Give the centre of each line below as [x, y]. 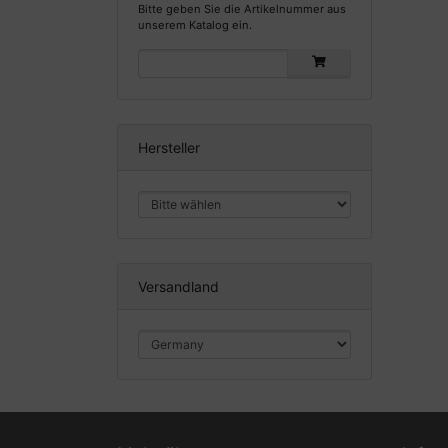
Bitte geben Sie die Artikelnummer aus [242, 9]
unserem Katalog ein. [195, 25]
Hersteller [169, 148]
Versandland [178, 287]
